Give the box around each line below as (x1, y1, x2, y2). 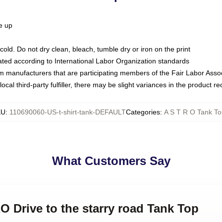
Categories (125, 108, 160, 116)
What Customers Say (52, 154, 170, 167)
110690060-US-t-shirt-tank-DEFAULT (9, 108, 126, 116)
